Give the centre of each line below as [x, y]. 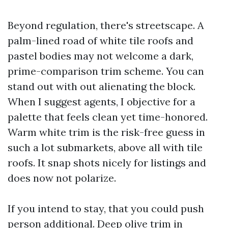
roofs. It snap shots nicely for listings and [107, 163]
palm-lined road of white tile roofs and [101, 40]
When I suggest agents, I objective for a [102, 102]
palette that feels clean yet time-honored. [108, 117]
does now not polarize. [62, 178]
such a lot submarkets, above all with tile [105, 147]
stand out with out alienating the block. [102, 86]
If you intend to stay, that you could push [106, 208]
